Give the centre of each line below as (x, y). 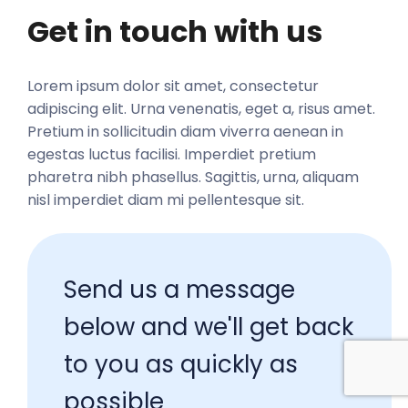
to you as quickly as (181, 365)
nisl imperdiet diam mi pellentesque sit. (168, 200)
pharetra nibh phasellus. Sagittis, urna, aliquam (193, 178)
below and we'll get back (209, 327)
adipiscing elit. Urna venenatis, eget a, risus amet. (201, 109)
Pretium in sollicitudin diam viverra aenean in (185, 132)
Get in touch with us (175, 32)
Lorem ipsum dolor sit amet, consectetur (173, 87)
